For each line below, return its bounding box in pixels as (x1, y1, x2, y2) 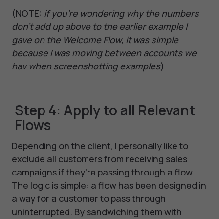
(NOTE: (12, 7, 44, 20)
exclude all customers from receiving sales (12, 153, 187, 165)
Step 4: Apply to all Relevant (15, 101, 196, 120)
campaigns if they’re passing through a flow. (12, 166, 195, 178)
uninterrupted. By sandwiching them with (12, 206, 182, 218)
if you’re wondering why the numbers (44, 7, 199, 20)
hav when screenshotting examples (12, 60, 160, 72)
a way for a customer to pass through (12, 193, 166, 205)
